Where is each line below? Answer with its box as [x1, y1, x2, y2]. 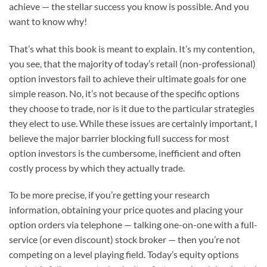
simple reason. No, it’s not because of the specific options [9, 87, 240, 99]
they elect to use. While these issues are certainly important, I [9, 117, 257, 129]
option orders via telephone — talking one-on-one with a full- [9, 219, 257, 231]
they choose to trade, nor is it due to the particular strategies [9, 102, 254, 114]
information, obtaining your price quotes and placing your [9, 204, 243, 216]
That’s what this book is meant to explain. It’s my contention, [9, 42, 254, 54]
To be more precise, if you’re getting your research [9, 189, 210, 201]
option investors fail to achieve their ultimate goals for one [9, 72, 246, 84]
